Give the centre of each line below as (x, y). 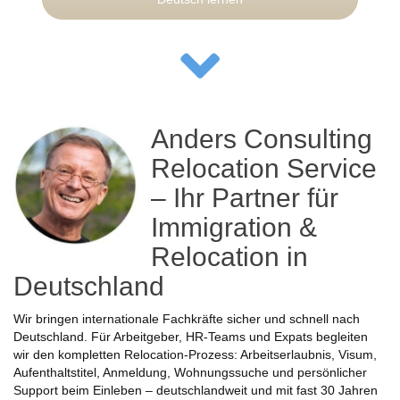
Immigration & (234, 227)
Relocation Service (264, 168)
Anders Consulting (262, 138)
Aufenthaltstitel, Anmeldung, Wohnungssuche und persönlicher (190, 372)
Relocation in (229, 256)
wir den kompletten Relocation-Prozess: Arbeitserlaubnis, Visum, (195, 354)
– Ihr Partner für (245, 197)
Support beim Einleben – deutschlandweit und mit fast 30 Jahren (196, 390)
